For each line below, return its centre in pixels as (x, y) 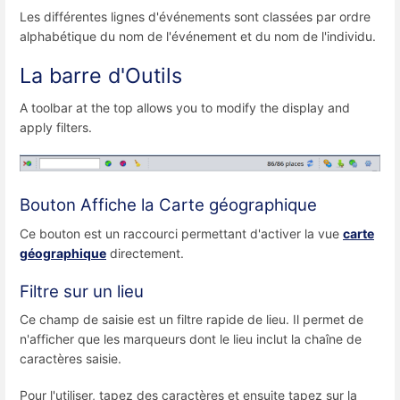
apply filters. (56, 127)
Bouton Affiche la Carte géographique (168, 205)
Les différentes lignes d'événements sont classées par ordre (195, 17)
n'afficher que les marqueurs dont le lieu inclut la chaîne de (191, 338)
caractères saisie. (71, 358)
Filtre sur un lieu (82, 291)
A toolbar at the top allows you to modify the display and (185, 107)
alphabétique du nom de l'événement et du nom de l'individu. (198, 37)
